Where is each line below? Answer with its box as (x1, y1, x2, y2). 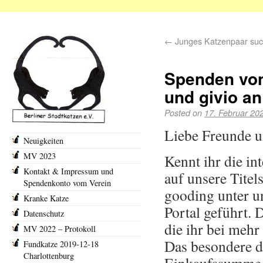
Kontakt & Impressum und (23, 166, 113, 177)
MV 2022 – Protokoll (23, 223, 96, 234)
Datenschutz (23, 208, 64, 219)
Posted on (164, 107, 202, 119)
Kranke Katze (23, 193, 69, 204)
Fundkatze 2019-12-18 (23, 238, 99, 249)
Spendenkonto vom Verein (23, 177, 111, 188)
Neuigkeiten (23, 135, 63, 146)
